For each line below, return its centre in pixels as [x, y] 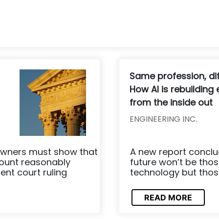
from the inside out [171, 102]
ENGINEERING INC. [163, 119]
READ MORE [168, 198]
